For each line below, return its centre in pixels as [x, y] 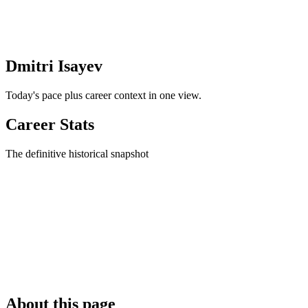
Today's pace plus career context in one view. [103, 96]
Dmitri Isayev [54, 66]
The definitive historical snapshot [77, 154]
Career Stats [50, 125]
